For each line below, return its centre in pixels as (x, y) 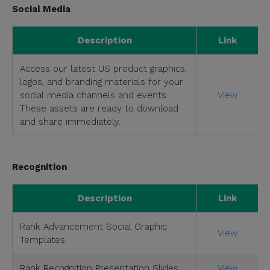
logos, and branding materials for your (102, 82)
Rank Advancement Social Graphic (93, 226)
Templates (42, 240)
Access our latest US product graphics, (103, 68)
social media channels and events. (94, 95)
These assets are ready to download (99, 108)
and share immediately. (70, 121)
